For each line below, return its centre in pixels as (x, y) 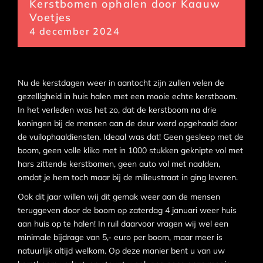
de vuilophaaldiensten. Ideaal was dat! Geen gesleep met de (131, 137)
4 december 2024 (75, 31)
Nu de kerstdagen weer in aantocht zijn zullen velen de (121, 83)
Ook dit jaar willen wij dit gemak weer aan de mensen (119, 197)
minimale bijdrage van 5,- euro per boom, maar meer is (120, 237)
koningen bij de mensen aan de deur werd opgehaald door (127, 123)
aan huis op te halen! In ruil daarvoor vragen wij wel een (123, 224)
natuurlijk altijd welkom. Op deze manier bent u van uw (121, 251)
